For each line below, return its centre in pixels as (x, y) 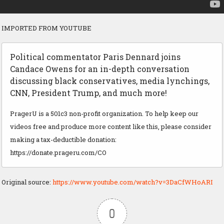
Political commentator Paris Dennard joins (95, 57)
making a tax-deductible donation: (63, 140)
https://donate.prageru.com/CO (58, 153)
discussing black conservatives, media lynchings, (110, 81)
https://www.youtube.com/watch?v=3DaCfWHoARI (133, 182)
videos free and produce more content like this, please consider (111, 127)
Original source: (27, 182)
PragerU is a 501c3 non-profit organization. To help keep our (104, 114)
